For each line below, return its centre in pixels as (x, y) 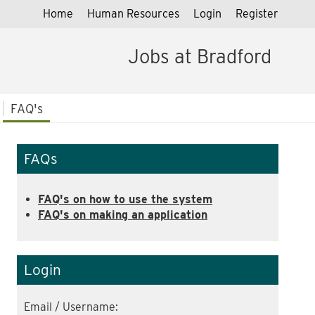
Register (257, 14)
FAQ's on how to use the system (125, 199)
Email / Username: (71, 307)
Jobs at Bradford (200, 57)
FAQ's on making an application (123, 214)
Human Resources (133, 14)
